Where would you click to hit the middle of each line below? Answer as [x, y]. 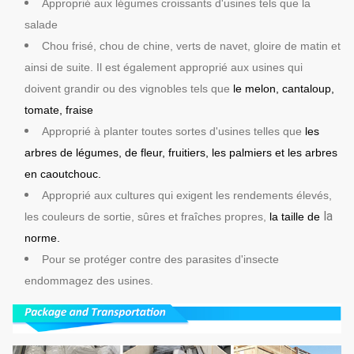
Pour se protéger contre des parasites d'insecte [160, 259]
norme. [42, 238]
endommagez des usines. [89, 281]
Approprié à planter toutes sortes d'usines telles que [173, 131]
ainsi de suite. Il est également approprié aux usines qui [164, 67]
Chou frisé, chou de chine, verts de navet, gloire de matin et [191, 46]
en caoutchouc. [63, 174]
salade [41, 24]
